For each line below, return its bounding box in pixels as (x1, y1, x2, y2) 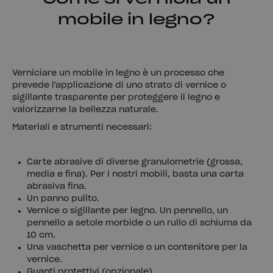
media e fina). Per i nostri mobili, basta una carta (27, 170, 244, 179)
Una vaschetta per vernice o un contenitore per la (27, 243, 247, 252)
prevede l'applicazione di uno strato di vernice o (12, 80, 226, 90)
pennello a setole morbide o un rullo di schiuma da (27, 219, 252, 228)
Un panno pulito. (27, 194, 99, 204)
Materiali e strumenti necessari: (12, 123, 152, 132)
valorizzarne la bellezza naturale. (12, 105, 158, 114)
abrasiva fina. (27, 182, 87, 191)
